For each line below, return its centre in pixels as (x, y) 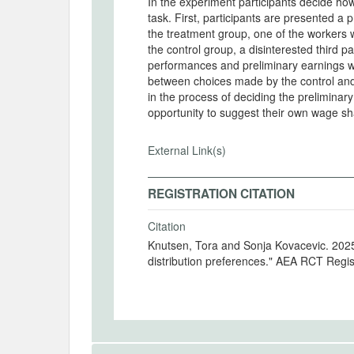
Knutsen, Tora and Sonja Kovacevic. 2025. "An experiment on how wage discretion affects (211, 245)
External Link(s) (187, 150)
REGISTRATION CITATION (221, 194)
